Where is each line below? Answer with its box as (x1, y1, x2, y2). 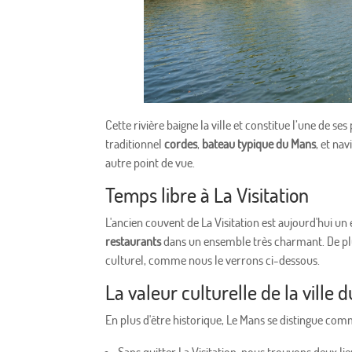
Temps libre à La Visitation (105, 181, 310, 208)
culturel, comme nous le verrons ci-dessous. (105, 252, 321, 269)
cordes (164, 136, 198, 152)
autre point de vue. (105, 155, 196, 171)
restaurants (105, 233, 162, 250)
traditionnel (105, 136, 165, 152)
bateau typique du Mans (202, 136, 317, 152)
